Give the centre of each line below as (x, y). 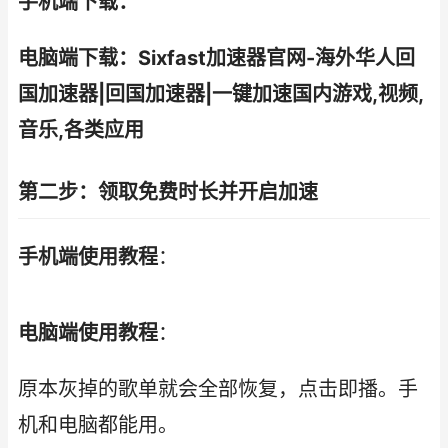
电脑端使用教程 (88, 333)
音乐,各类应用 (81, 130)
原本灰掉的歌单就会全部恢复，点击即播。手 (218, 389)
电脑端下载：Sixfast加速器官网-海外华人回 (216, 58)
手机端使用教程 (88, 257)
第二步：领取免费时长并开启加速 (168, 192)
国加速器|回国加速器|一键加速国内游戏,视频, (221, 94)
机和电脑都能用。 (98, 425)
